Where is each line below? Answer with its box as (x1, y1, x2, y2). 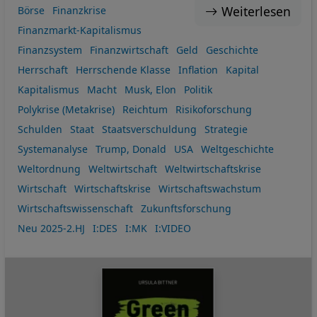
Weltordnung (17, 161, 81, 175)
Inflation (178, 62, 218, 76)
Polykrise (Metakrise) (17, 102, 115, 116)
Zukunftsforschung (140, 201, 231, 215)
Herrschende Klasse (75, 62, 171, 76)
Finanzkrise (52, 3, 106, 17)
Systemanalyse (17, 142, 88, 156)
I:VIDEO (154, 221, 191, 235)
